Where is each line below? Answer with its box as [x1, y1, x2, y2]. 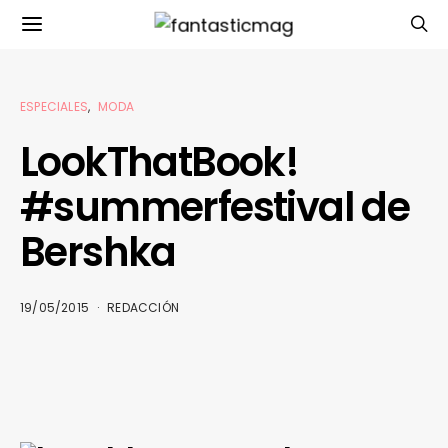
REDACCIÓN [107, 299, 180, 316]
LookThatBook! [20, 134, 299, 190]
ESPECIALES [20, 98, 88, 115]
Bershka [20, 224, 176, 280]
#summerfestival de [20, 179, 410, 235]
